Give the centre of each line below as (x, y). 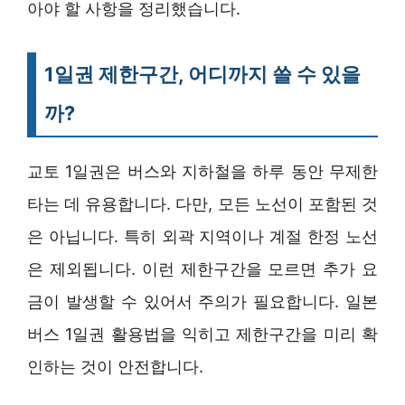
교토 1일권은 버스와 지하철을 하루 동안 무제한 (202, 171)
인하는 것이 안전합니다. (115, 366)
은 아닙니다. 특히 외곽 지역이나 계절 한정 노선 (202, 236)
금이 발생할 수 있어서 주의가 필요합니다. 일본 (202, 301)
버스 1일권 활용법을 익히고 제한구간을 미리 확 (202, 334)
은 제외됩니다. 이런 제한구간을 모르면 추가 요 (202, 268)
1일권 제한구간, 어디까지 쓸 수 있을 (202, 74)
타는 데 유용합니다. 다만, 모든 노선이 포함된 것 (202, 203)
